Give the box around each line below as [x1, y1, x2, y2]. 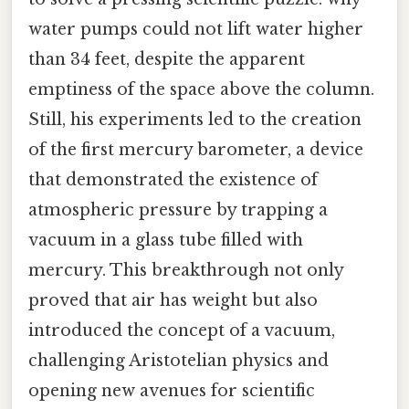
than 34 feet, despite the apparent [28, 48, 305, 69]
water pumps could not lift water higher [28, 18, 363, 39]
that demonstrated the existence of [28, 169, 318, 190]
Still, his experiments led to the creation [28, 109, 362, 130]
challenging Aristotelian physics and [28, 350, 329, 371]
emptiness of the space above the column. [28, 79, 374, 100]
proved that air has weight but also [28, 289, 318, 310]
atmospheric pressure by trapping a [28, 199, 328, 220]
